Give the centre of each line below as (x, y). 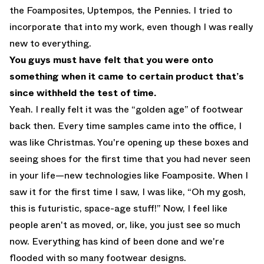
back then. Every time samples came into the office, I (126, 126)
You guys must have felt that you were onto (111, 60)
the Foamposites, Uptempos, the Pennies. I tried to (121, 11)
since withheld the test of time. (83, 93)
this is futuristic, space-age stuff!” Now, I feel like (118, 209)
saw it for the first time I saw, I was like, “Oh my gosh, (128, 192)
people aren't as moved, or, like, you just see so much (125, 225)
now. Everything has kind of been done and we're (117, 242)
